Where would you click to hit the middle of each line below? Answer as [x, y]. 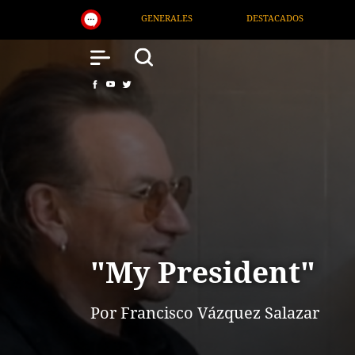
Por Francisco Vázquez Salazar [205, 313]
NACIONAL [185, 18]
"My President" [203, 271]
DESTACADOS [80, 18]
